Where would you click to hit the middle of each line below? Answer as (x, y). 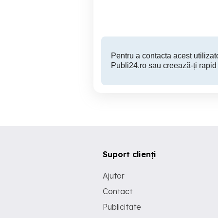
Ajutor (114, 176)
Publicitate (122, 207)
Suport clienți (129, 154)
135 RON (150, 11)
